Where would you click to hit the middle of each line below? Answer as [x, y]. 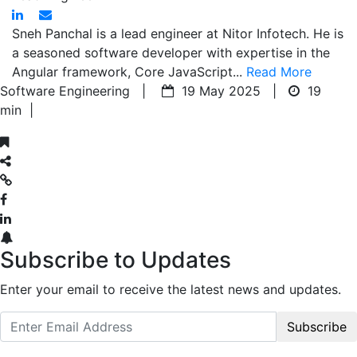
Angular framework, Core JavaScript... [129, 71]
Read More [279, 71]
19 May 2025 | [231, 90]
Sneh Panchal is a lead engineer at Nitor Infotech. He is [178, 33]
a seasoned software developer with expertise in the [171, 52]
